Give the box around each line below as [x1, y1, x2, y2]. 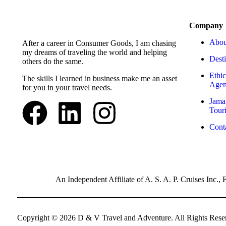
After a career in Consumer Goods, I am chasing [22, 38, 176, 47]
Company [189, 21, 223, 30]
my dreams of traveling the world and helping [22, 47, 167, 56]
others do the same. [22, 56, 83, 66]
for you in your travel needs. [22, 83, 112, 92]
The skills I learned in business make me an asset [22, 74, 177, 83]
